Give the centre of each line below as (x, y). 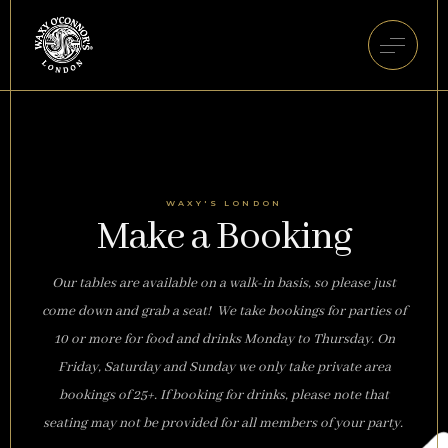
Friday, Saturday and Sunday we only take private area (224, 367)
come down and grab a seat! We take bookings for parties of (224, 311)
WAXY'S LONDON (224, 203)
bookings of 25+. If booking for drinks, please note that (224, 395)
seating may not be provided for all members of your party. (224, 423)
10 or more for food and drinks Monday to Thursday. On (224, 339)
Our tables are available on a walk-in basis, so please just (224, 283)
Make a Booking (224, 237)
